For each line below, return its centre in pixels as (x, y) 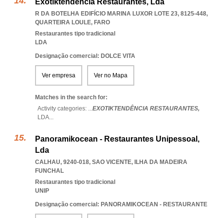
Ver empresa (59, 75)
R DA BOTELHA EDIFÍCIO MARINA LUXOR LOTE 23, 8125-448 (121, 14)
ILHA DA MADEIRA (161, 162)
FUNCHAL (49, 171)
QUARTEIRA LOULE (63, 22)
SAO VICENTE (112, 162)
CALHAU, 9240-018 (62, 162)
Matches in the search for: (71, 97)
